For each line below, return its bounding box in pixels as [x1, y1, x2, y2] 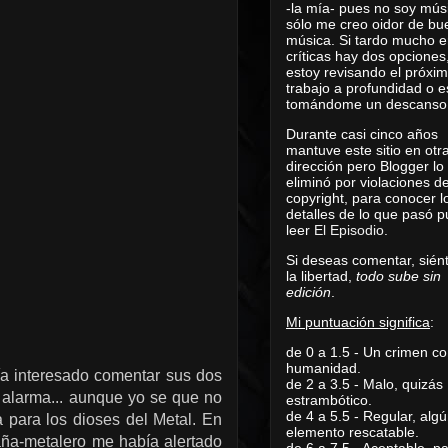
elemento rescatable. [286, 423, 419, 440]
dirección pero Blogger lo [286, 157, 444, 174]
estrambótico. [286, 391, 372, 408]
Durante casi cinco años [286, 125, 438, 142]
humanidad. [286, 359, 361, 376]
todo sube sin [356, 267, 441, 284]
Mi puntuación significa [286, 313, 430, 330]
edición [286, 283, 331, 300]
